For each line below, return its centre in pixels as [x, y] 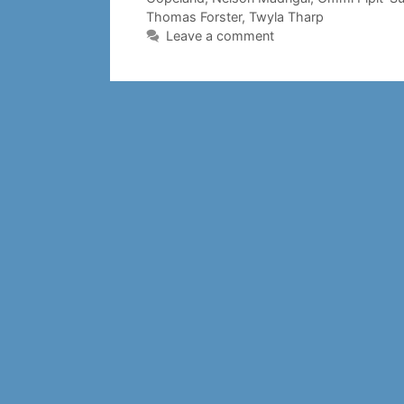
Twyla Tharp [286, 17]
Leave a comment [220, 36]
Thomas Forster [194, 17]
